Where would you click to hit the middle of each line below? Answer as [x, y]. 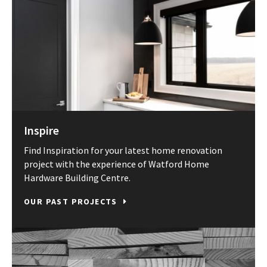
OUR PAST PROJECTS [71, 202]
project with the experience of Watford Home [117, 164]
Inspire [41, 131]
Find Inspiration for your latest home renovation [123, 150]
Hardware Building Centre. [77, 178]
